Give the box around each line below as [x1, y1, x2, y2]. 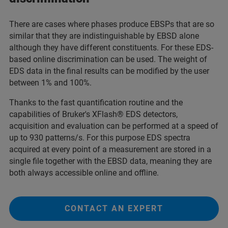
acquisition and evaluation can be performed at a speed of [9, 121, 218, 131]
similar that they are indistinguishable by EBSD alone [9, 31, 199, 41]
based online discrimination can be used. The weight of [9, 54, 207, 64]
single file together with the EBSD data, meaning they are [9, 156, 212, 166]
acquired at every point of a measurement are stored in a [9, 145, 211, 154]
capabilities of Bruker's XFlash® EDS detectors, [9, 109, 178, 119]
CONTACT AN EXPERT [65, 204, 163, 213]
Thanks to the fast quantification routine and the [9, 98, 183, 107]
